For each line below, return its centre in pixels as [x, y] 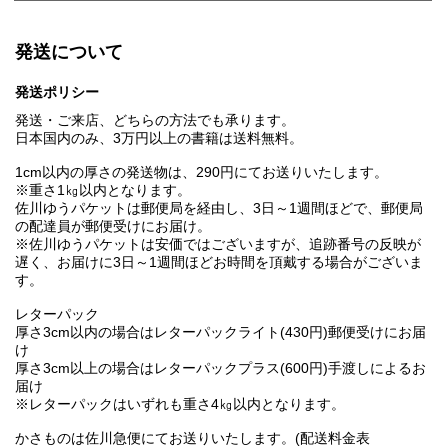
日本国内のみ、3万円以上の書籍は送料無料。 [159, 138]
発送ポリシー [57, 92]
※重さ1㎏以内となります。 [103, 190]
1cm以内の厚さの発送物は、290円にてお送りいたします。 [201, 172]
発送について [69, 52]
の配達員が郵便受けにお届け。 [113, 226]
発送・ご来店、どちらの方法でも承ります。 [155, 120]
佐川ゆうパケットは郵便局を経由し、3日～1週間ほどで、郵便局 [219, 208]
